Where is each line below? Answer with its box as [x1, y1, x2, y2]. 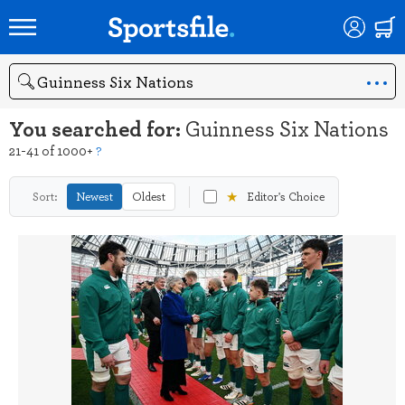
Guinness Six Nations [185, 114, 389, 143]
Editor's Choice [247, 188, 325, 204]
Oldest [132, 188, 165, 204]
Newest [76, 188, 113, 204]
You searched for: [9, 112, 185, 144]
